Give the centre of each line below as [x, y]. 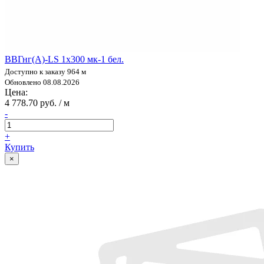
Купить [19, 147]
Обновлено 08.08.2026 [42, 82]
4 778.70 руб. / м [37, 103]
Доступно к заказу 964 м [45, 71]
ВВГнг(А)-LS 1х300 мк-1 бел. [64, 59]
